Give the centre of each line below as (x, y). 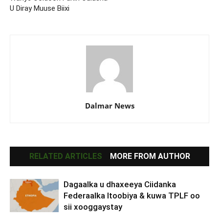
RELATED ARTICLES (66, 156)
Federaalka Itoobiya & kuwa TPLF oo (132, 195)
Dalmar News (109, 105)
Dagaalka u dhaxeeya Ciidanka (120, 184)
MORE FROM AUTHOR (150, 156)
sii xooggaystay (93, 207)
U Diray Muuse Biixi (40, 8)
